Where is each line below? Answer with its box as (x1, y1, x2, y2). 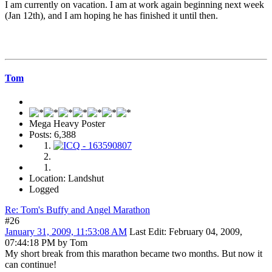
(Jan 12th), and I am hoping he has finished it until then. (5, 10, 218, 21)
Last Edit (129, 226, 164, 237)
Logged (29, 184, 59, 195)
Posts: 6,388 (29, 129, 76, 140)
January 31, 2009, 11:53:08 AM (5, 226, 127, 237)
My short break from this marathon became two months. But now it (5, 248, 262, 259)
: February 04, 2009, (164, 226, 242, 237)
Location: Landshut (29, 173, 104, 184)
